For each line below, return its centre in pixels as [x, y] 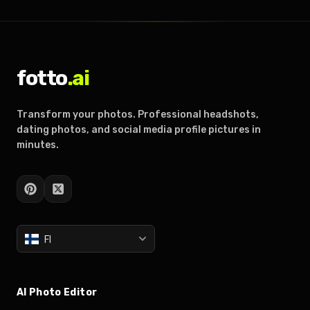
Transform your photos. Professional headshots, [138, 114]
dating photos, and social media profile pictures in [139, 129]
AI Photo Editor [57, 292]
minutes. [38, 145]
